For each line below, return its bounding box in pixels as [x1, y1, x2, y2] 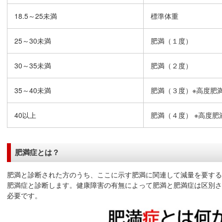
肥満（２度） [151, 60, 192, 70]
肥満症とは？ [14, 147, 59, 158]
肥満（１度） [151, 35, 192, 46]
